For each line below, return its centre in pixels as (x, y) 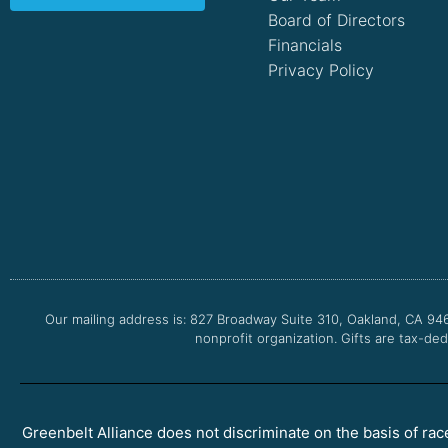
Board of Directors (336, 19)
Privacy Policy (321, 69)
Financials (305, 44)
